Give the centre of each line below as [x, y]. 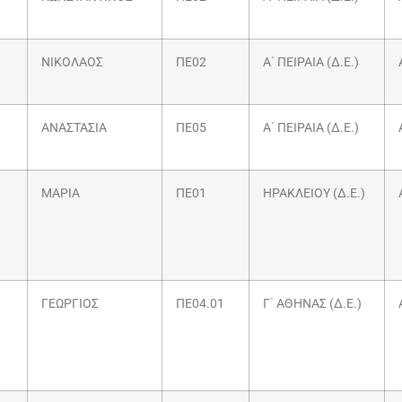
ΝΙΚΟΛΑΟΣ [72, 63]
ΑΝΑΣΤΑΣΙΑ [74, 128]
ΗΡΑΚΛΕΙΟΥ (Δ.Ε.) [314, 194]
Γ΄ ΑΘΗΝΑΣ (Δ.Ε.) [312, 304]
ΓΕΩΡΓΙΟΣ [70, 304]
